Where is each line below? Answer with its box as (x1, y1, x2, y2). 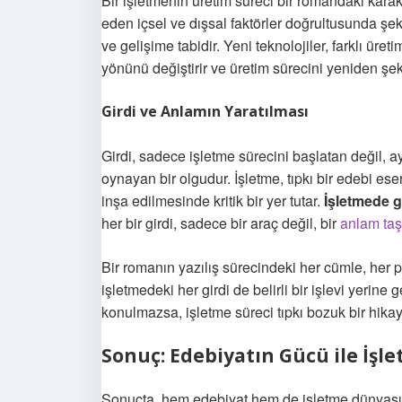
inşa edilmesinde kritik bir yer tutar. (101, 190, 324, 211)
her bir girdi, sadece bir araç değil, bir (101, 213, 340, 233)
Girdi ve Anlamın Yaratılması (101, 101, 309, 121)
